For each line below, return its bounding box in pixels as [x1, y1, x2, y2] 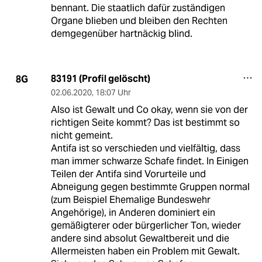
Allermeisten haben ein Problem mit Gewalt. [50, 245, 240, 258]
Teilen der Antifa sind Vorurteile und [50, 168, 206, 181]
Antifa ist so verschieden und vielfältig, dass [50, 142, 240, 155]
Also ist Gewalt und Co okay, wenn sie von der [50, 104, 248, 116]
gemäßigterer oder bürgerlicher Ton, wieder [50, 219, 241, 232]
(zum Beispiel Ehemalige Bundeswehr [50, 194, 211, 206]
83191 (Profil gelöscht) [50, 73, 150, 85]
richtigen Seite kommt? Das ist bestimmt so [50, 116, 240, 129]
